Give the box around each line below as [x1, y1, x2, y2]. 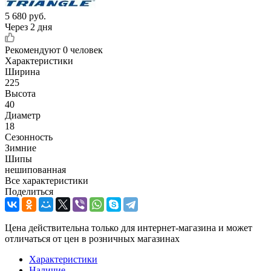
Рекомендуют [5, 44, 63, 55]
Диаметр [5, 109, 41, 120]
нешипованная [5, 164, 66, 175]
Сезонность [5, 131, 53, 142]
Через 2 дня [5, 21, 52, 32]
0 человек [63, 44, 103, 55]
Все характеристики [5, 175, 88, 186]
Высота [5, 88, 36, 99]
